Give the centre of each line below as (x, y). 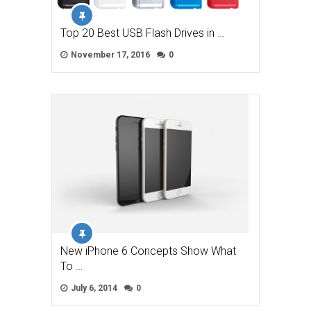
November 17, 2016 (109, 55)
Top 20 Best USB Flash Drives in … (142, 33)
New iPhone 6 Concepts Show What (148, 251)
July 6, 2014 (93, 288)
